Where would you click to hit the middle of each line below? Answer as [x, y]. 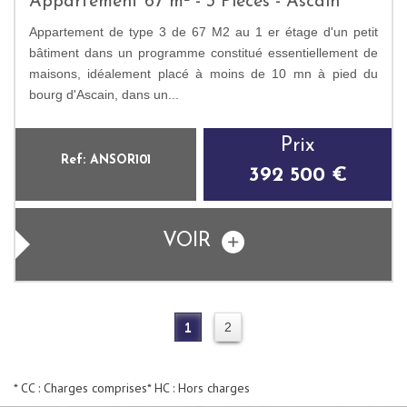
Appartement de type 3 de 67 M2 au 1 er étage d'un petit [203, 32]
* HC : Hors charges [199, 388]
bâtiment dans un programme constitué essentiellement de [203, 53]
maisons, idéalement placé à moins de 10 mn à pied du [203, 74]
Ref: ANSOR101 [106, 161]
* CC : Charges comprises [80, 388]
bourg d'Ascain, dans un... [104, 95]
